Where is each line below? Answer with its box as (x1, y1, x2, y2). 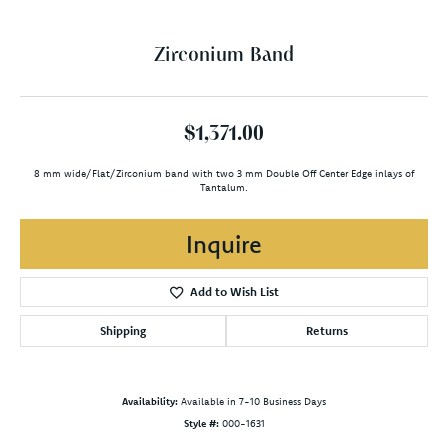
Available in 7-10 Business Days (181, 394, 326, 408)
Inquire (186, 228, 262, 259)
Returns (306, 322, 348, 338)
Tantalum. (200, 180, 248, 194)
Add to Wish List (189, 283, 279, 299)
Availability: (122, 394, 178, 408)
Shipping (100, 322, 146, 338)
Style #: (183, 416, 219, 430)
